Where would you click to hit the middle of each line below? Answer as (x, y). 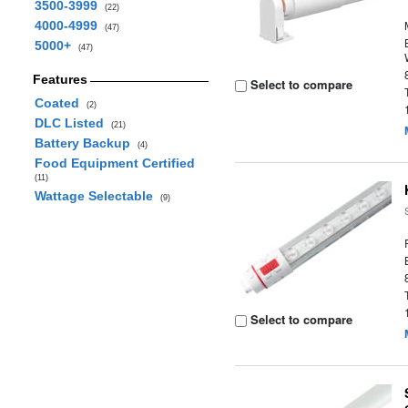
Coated (60, 103)
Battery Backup (86, 143)
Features (60, 79)
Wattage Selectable (97, 196)
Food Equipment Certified (116, 163)
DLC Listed (72, 123)
